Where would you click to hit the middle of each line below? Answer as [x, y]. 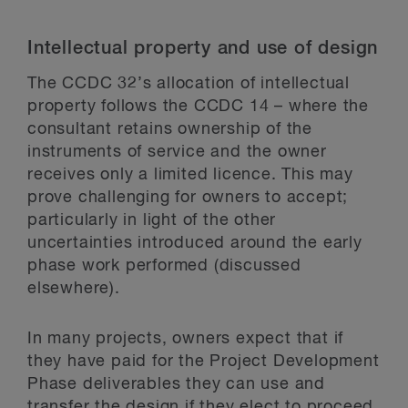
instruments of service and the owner [177, 152]
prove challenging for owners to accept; [188, 197]
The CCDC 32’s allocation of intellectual [189, 83]
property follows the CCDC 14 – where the [198, 106]
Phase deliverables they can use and [176, 384]
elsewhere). [74, 288]
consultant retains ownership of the [170, 129]
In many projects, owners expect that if [186, 338]
